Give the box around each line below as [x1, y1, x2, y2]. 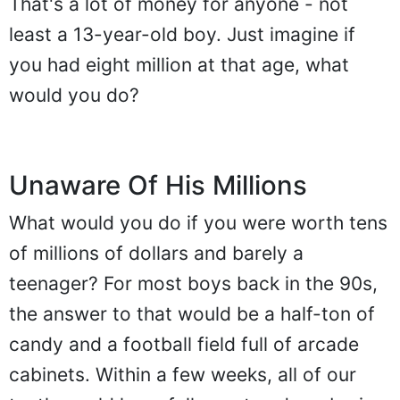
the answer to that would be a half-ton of [9, 303, 375, 326]
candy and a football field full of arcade [9, 333, 359, 356]
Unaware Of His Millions [9, 170, 307, 202]
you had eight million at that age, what [9, 54, 349, 77]
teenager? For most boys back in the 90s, [9, 272, 378, 296]
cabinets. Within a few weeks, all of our [9, 363, 356, 387]
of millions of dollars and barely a [9, 242, 304, 265]
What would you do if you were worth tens [9, 212, 387, 235]
